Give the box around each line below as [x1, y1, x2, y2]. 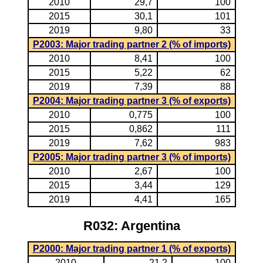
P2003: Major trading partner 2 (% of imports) [32, 39, 231, 49]
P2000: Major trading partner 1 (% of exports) [32, 244, 231, 254]
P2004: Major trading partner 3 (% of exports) [32, 96, 231, 106]
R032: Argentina [83, 218, 180, 233]
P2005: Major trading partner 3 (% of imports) [32, 152, 231, 162]
